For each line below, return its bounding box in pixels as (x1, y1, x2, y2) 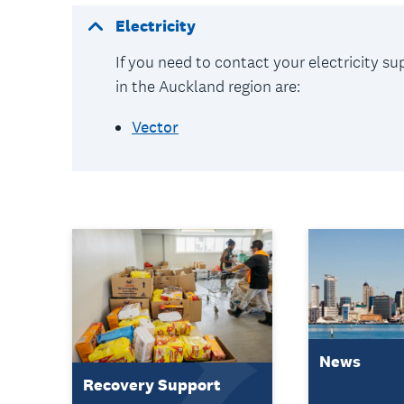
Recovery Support (83, 374, 221, 395)
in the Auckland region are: (115, 76, 300, 96)
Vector (132, 116, 179, 137)
